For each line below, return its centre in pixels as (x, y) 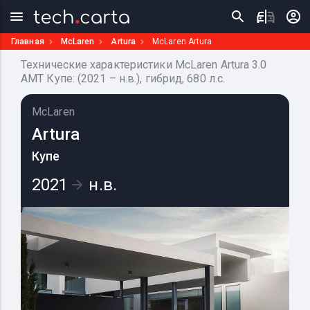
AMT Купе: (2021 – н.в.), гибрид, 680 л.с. (123, 79)
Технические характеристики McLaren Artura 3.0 (144, 65)
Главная (28, 41)
